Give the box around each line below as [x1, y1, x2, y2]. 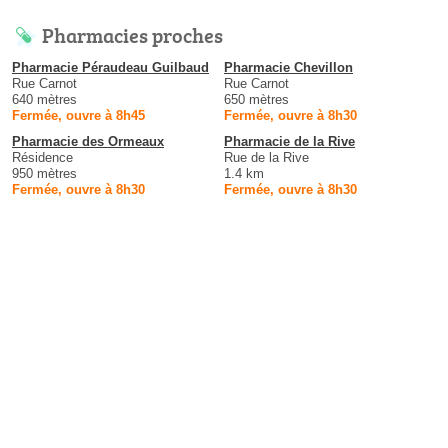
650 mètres [224, 92, 289, 108]
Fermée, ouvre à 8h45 [12, 108, 145, 124]
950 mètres [12, 166, 77, 182]
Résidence [12, 150, 73, 166]
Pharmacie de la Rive [224, 134, 355, 150]
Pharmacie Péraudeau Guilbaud [12, 60, 209, 76]
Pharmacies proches [42, 21, 223, 50]
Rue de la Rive [224, 150, 309, 166]
